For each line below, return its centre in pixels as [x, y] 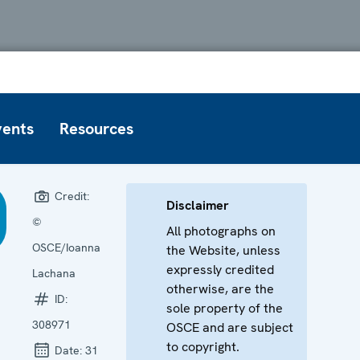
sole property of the [224, 308]
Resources [96, 128]
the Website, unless [223, 250]
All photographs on [221, 231]
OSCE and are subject [229, 327]
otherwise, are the [220, 288]
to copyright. [202, 346]
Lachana [53, 273]
